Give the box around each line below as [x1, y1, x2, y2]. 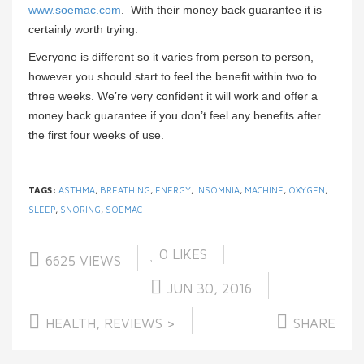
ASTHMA [58, 184, 95, 196]
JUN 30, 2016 [163, 280, 252, 297]
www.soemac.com [28, 3, 121, 17]
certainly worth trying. [28, 23, 138, 37]
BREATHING [100, 184, 150, 196]
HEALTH [45, 315, 96, 332]
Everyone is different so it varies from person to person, [28, 50, 314, 64]
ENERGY [155, 184, 191, 196]
